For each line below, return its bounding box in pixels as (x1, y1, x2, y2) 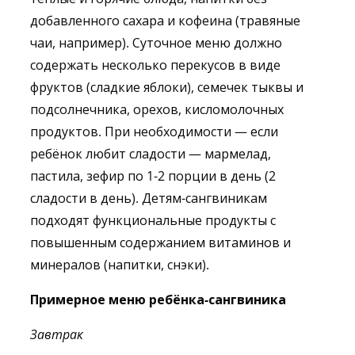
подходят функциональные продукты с (30, 212, 276, 229)
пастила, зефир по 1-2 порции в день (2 (30, 167, 276, 185)
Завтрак (30, 326, 83, 343)
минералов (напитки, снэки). (30, 256, 209, 273)
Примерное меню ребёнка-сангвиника (30, 291, 286, 308)
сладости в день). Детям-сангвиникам (30, 189, 267, 207)
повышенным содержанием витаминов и (30, 234, 291, 251)
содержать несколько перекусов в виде (30, 56, 281, 74)
